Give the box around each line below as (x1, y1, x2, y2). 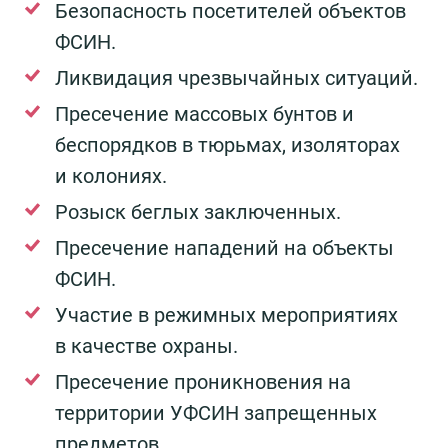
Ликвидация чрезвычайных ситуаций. (55, 66, 418, 91)
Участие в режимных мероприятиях (55, 303, 398, 328)
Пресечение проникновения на (55, 370, 351, 395)
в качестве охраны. (55, 334, 238, 359)
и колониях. (55, 164, 167, 189)
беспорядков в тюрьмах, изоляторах (55, 133, 400, 158)
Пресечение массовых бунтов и (55, 102, 354, 127)
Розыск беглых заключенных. (55, 200, 341, 225)
